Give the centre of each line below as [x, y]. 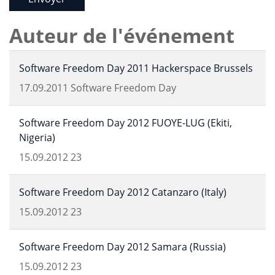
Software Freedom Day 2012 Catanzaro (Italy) [123, 192]
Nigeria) [37, 137]
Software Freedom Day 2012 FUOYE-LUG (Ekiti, [126, 123]
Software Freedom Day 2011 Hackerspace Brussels [136, 68]
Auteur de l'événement [122, 35]
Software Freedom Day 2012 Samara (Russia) [122, 247]
